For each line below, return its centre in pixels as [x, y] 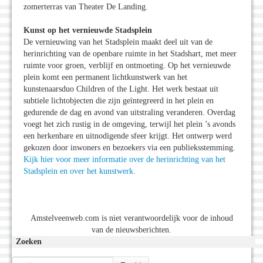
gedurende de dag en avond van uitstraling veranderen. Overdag [129, 113]
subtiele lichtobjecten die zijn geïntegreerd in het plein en [119, 101]
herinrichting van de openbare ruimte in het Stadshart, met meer [130, 54]
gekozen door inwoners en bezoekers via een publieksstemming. [129, 148]
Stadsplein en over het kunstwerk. [80, 171]
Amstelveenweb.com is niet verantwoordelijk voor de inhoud [131, 218]
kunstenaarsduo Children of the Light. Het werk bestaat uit [121, 89]
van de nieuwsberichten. [131, 230]
